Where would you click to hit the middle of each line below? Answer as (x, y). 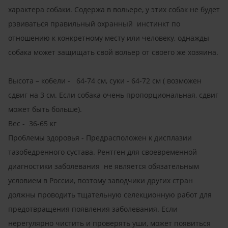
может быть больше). (45, 109)
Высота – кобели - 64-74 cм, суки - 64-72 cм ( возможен (105, 80)
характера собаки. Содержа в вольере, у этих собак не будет (114, 9)
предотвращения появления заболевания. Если (93, 209)
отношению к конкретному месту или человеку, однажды (109, 38)
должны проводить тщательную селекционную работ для (110, 194)
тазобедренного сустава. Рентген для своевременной (103, 152)
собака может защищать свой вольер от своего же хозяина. (113, 52)
